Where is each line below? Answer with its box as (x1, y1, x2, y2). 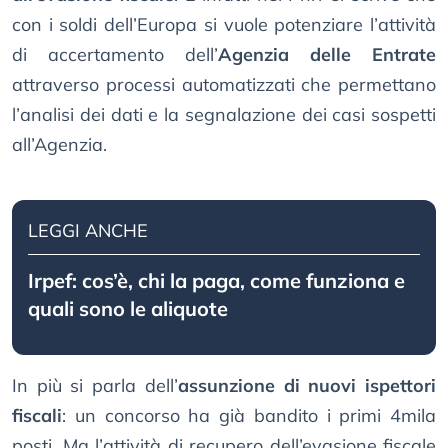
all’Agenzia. (12, 133, 107, 157)
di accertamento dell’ (12, 43, 218, 67)
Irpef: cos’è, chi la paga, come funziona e (28, 268, 405, 294)
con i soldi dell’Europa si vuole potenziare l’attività (12, 13, 436, 37)
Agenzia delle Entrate (218, 43, 436, 67)
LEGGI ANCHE (28, 219, 148, 243)
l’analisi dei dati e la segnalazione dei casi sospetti (12, 103, 436, 127)
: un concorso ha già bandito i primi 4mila (62, 404, 436, 428)
